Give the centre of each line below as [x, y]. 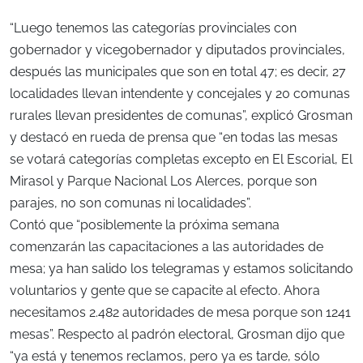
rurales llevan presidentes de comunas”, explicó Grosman [181, 116]
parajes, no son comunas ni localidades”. [130, 203]
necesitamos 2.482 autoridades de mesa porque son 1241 [180, 313]
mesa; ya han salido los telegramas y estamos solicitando [181, 269]
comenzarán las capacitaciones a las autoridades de [167, 247]
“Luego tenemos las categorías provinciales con [153, 28]
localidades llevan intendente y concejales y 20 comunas [180, 94]
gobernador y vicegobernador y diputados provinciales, [177, 50]
